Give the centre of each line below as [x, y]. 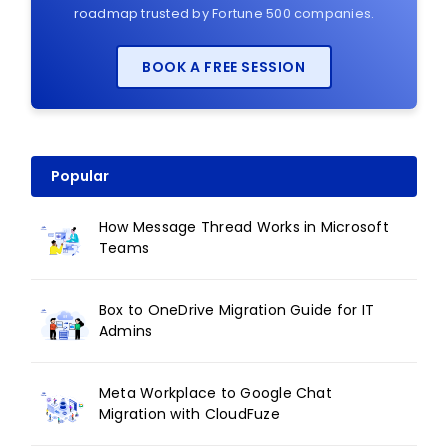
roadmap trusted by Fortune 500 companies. [224, 14]
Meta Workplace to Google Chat [215, 393]
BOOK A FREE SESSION [224, 67]
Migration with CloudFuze [189, 414]
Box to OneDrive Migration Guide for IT [237, 310]
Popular [80, 176]
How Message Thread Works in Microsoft [244, 227]
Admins [126, 331]
